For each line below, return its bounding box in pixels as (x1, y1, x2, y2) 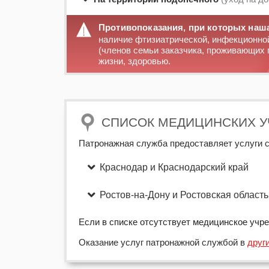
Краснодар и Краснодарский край (100, 162, 249, 172)
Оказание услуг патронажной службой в (79, 237, 247, 247)
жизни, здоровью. (98, 56, 171, 66)
